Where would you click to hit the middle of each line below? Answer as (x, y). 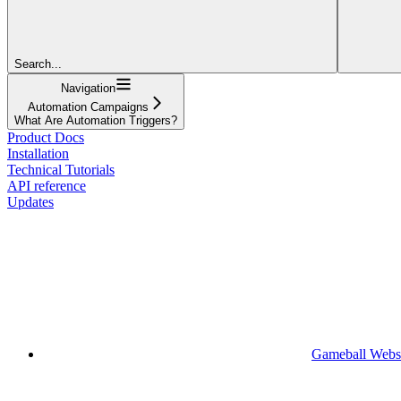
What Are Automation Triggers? (96, 120)
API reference (47, 185)
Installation (38, 153)
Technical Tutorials (61, 169)
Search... (38, 64)
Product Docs (46, 137)
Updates (30, 201)
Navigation (88, 88)
